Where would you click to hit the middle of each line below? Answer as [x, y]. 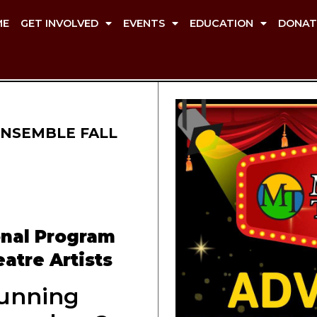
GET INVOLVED [59, 23]
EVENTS [144, 23]
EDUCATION [221, 23]
